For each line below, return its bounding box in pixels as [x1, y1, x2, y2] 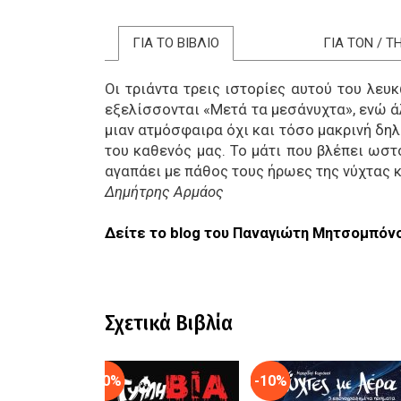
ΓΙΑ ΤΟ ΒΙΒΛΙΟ [132, 35, 219, 52]
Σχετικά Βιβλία [105, 311, 233, 337]
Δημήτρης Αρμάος [105, 183, 224, 201]
